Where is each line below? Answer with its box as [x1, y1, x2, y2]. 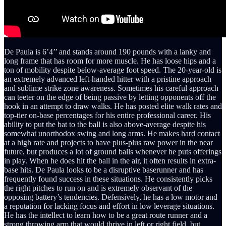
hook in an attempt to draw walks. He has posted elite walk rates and [4, 101, 222, 110]
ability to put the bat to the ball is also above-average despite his [4, 120, 206, 129]
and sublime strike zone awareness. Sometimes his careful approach [4, 83, 218, 92]
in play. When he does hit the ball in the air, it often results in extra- [4, 156, 216, 165]
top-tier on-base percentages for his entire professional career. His [4, 110, 211, 120]
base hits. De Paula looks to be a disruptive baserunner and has [4, 165, 203, 174]
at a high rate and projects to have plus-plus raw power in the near [4, 138, 213, 147]
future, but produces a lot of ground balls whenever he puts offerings [4, 147, 221, 156]
